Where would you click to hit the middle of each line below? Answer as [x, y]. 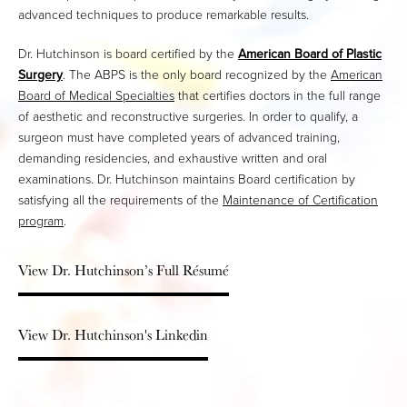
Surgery [40, 74]
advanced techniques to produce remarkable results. [164, 15]
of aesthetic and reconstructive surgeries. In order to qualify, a [188, 116]
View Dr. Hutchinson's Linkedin [113, 334]
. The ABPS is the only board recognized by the [197, 74]
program [41, 221]
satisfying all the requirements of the [120, 200]
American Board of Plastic [310, 54]
